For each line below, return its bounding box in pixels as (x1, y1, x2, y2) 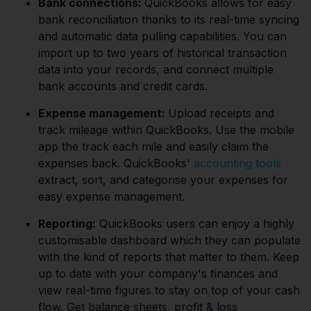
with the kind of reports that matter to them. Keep (38, 250, 299, 264)
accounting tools (194, 156, 281, 171)
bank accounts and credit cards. (38, 79, 208, 94)
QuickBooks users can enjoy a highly (96, 217, 294, 231)
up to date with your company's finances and (38, 267, 278, 281)
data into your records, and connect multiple (38, 62, 274, 77)
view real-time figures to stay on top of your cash (38, 283, 300, 298)
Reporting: (38, 217, 96, 231)
